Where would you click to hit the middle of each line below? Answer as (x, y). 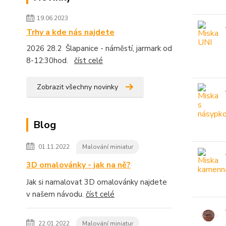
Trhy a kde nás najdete (70, 32)
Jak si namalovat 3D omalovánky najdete (97, 182)
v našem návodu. (56, 194)
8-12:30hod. (50, 61)
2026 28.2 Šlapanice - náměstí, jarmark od (99, 48)
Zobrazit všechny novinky (77, 87)
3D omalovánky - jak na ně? (78, 165)
